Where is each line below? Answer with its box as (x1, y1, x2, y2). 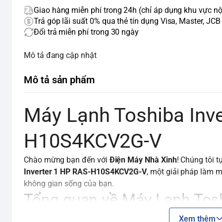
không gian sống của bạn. (24, 179, 114, 188)
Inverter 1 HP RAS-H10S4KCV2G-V (24, 167, 147, 176)
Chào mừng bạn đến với (24, 155, 110, 165)
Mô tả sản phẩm (24, 74, 95, 86)
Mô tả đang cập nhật (24, 51, 97, 60)
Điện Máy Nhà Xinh (109, 155, 177, 165)
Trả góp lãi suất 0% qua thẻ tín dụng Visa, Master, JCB (34, 16, 221, 26)
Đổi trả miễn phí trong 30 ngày (34, 27, 139, 37)
